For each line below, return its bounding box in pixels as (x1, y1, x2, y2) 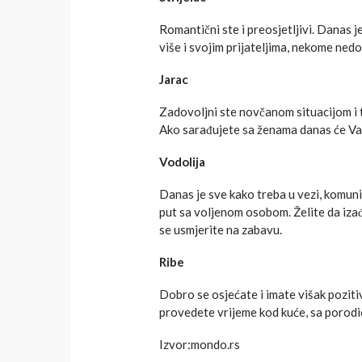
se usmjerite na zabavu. (159, 222, 282, 238)
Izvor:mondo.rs (159, 337, 240, 352)
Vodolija (159, 154, 205, 170)
